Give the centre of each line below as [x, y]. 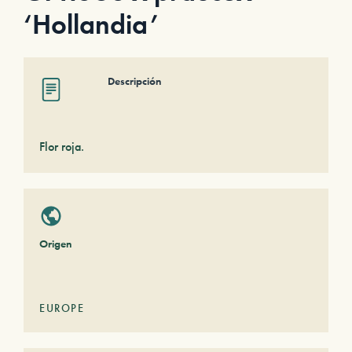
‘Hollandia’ [91, 25]
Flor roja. [62, 147]
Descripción [134, 81]
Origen [55, 244]
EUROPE [62, 308]
